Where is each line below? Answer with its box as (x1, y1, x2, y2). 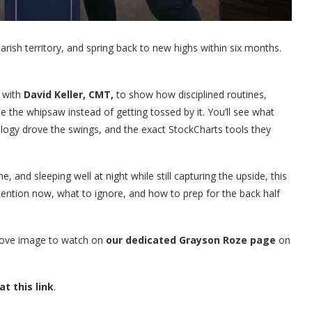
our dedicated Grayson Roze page (106, 233, 276, 247)
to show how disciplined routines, (114, 88, 267, 102)
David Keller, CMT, (24, 88, 114, 102)
